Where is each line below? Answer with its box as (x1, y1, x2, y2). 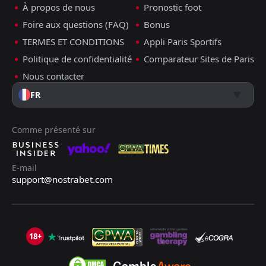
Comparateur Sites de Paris (144, 53, 254, 65)
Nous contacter (23, 70, 84, 83)
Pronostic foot (144, 1, 201, 14)
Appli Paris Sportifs (144, 36, 221, 48)
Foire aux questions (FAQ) (23, 18, 129, 31)
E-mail (12, 162, 37, 174)
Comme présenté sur (12, 124, 96, 136)
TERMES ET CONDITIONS (23, 36, 124, 48)
